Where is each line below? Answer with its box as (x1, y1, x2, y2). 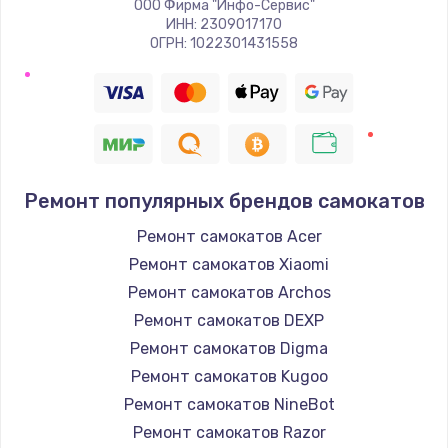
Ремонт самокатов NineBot (123, 395, 335, 415)
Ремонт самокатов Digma (130, 339, 328, 359)
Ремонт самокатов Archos (127, 283, 331, 303)
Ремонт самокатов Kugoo (130, 367, 328, 387)
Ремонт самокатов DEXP (134, 311, 324, 331)
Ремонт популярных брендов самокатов (23, 189, 425, 214)
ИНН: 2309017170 (166, 16, 282, 34)
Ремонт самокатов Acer (136, 227, 322, 247)
